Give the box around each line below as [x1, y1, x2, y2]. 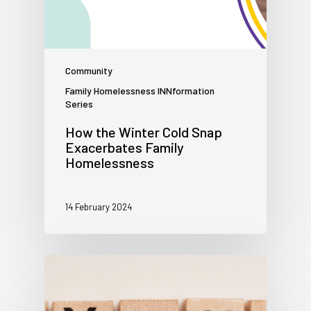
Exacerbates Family [65, 139, 184, 156]
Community [65, 65, 112, 77]
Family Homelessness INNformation [65, 85, 215, 97]
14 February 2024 [65, 201, 132, 213]
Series [65, 98, 93, 110]
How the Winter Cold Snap [65, 124, 222, 141]
